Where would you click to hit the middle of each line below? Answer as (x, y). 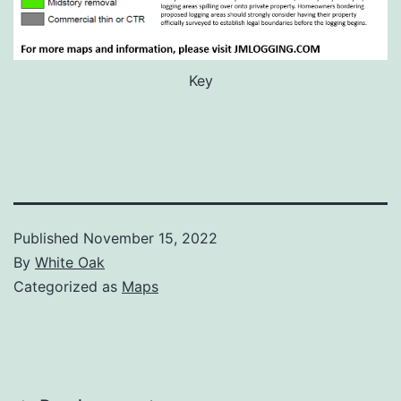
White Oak (70, 263)
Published (48, 239)
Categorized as (68, 287)
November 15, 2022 (150, 239)
